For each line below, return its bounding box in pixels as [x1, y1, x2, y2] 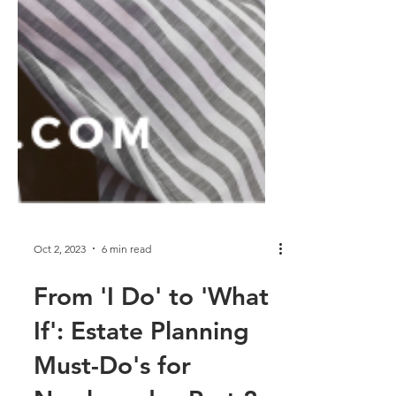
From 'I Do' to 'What [34, 345, 269, 375]
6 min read [102, 305, 151, 319]
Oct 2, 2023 [34, 305, 86, 319]
